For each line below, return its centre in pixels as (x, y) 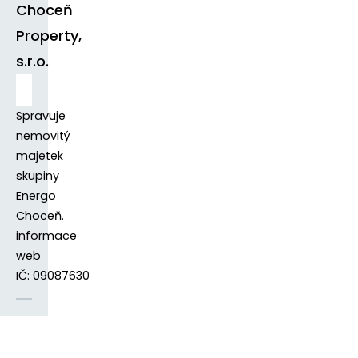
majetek (40, 155)
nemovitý (43, 135)
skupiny (38, 175)
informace (46, 235)
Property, (49, 35)
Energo (36, 195)
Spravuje (41, 115)
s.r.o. (32, 61)
